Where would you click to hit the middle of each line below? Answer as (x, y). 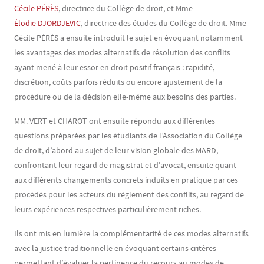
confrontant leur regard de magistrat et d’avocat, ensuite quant (125, 165)
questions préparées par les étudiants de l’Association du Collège (128, 136)
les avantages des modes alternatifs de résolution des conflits (122, 52)
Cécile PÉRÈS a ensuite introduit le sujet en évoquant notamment (128, 38)
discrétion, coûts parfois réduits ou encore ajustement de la (118, 82)
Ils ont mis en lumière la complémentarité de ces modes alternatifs (131, 233)
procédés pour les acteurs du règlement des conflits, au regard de (129, 194)
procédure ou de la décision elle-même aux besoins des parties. (125, 97)
